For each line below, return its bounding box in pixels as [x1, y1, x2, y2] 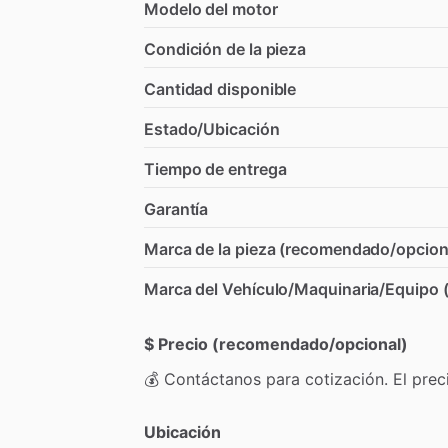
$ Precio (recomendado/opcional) [144, 333, 408, 354]
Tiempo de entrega [144, 158, 287, 179]
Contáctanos [164, 368, 261, 389]
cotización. [305, 368, 388, 389]
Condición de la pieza [144, 38, 307, 59]
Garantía [144, 198, 209, 219]
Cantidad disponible [144, 78, 297, 99]
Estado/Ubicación [144, 118, 280, 139]
